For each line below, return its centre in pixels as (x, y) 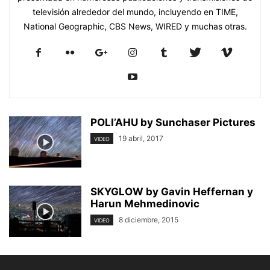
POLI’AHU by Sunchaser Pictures (173, 122)
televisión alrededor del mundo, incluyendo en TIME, (135, 12)
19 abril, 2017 (141, 138)
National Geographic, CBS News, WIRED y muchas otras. (135, 26)
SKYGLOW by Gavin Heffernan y (172, 192)
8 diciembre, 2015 (149, 220)
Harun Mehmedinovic (145, 204)
